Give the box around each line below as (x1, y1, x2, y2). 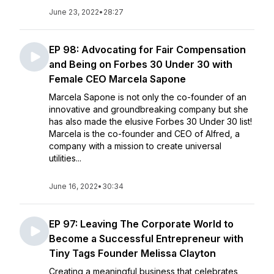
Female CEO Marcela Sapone (49, 73, 186, 85)
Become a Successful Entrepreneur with (49, 232, 243, 245)
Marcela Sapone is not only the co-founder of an (49, 92, 246, 102)
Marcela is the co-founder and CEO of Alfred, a (49, 128, 240, 139)
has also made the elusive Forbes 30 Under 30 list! (49, 116, 252, 127)
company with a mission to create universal (49, 141, 221, 151)
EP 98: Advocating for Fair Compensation (49, 43, 246, 56)
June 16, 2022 (49, 182, 98, 191)
